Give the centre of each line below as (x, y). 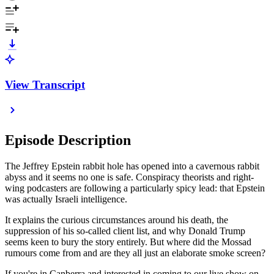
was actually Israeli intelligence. (67, 199)
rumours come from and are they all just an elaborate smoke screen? (136, 253)
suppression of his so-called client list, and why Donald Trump (125, 231)
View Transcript (45, 84)
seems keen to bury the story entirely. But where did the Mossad (128, 242)
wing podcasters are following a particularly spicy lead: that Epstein (135, 188)
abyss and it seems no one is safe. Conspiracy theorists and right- (129, 177)
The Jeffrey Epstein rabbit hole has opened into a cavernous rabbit (132, 166)
